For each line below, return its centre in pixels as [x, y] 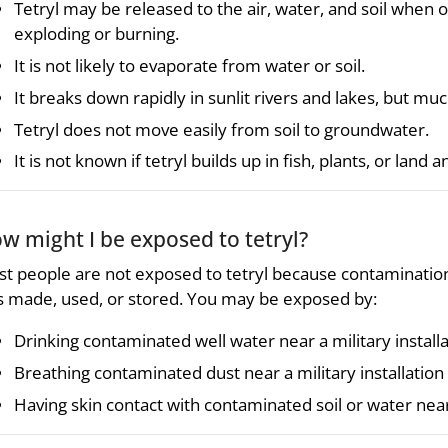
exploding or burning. [96, 34]
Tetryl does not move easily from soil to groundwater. [221, 129]
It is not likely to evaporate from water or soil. [189, 66]
